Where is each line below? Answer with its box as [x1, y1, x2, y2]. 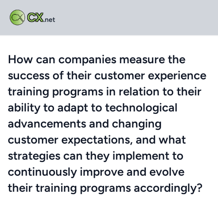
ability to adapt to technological [8, 100, 178, 114]
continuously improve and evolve [8, 164, 184, 179]
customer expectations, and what [8, 132, 186, 146]
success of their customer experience [8, 68, 206, 82]
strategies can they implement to [8, 148, 183, 163]
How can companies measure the [8, 52, 185, 66]
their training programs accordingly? [8, 181, 202, 195]
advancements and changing [8, 116, 162, 130]
